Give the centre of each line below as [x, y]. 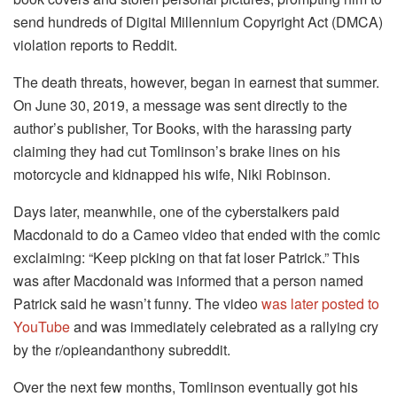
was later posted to [320, 304]
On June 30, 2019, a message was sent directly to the [180, 105]
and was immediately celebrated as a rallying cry [224, 327]
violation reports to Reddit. [95, 45]
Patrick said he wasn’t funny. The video [137, 304]
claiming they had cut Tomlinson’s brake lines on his [177, 152]
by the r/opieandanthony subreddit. [122, 350]
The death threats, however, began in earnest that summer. [196, 82]
